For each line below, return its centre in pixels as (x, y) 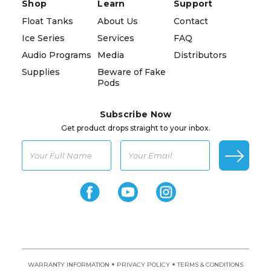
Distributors (200, 55)
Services (116, 38)
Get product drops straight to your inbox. (135, 128)
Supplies (41, 72)
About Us (118, 21)
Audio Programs (57, 55)
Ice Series (43, 38)
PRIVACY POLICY (143, 265)
